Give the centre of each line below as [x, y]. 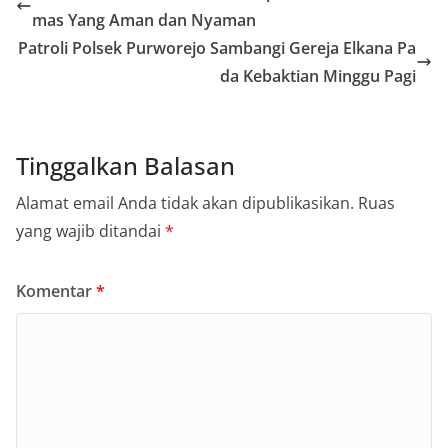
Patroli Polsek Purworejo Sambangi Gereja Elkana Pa [217, 47]
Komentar [56, 290]
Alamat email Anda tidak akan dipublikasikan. [185, 202]
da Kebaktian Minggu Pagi [318, 75]
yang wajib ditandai [90, 230]
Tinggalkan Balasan [125, 165]
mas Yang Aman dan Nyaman [144, 19]
